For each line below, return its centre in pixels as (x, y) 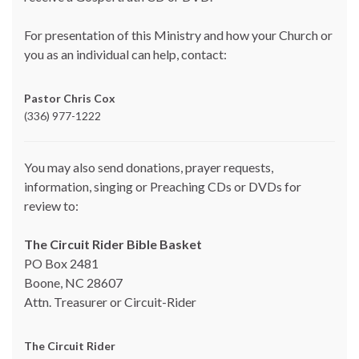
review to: (51, 205)
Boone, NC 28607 (73, 282)
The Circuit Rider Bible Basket (113, 244)
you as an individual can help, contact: (125, 54)
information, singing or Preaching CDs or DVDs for (163, 186)
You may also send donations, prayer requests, (149, 167)
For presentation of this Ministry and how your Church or (178, 34)
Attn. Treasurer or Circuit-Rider (110, 301)
